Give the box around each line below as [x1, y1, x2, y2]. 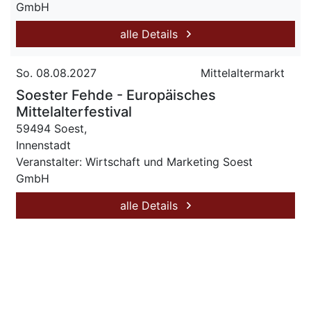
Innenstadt [16, 138, 71, 152]
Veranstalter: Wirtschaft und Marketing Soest [16, 155, 253, 169]
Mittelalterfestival [16, 103, 132, 120]
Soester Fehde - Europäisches [16, 87, 216, 103]
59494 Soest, [16, 121, 87, 135]
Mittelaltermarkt [201, 66, 285, 80]
